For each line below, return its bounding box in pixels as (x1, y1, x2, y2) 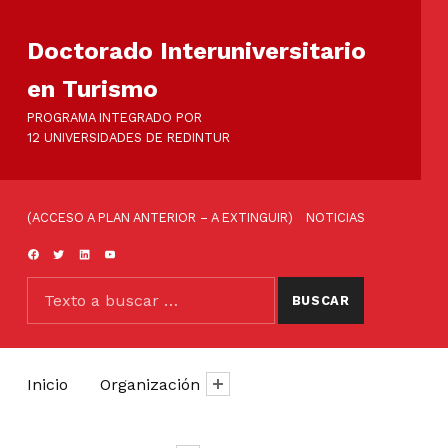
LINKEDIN (77, 245, 134, 261)
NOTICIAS (305, 210, 365, 225)
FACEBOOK (25, 245, 93, 261)
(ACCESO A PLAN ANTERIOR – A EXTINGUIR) (26, 210, 293, 225)
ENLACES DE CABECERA (26, 199, 102, 214)
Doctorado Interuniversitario (26, 37, 366, 65)
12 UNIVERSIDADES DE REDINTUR (26, 130, 230, 145)
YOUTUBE (102, 245, 163, 261)
